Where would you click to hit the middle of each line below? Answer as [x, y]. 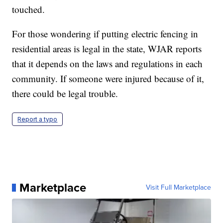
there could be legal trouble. [65, 93]
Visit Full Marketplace [178, 187]
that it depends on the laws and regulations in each [108, 63]
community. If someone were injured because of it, [108, 78]
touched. [29, 9]
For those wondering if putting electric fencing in [105, 33]
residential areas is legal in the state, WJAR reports [107, 48]
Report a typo [38, 119]
